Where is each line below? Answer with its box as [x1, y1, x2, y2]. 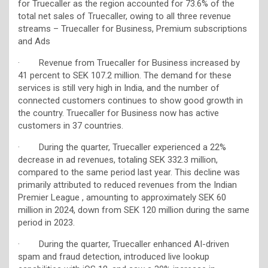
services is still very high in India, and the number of [18, 82, 220, 93]
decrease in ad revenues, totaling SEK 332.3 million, [18, 154, 218, 165]
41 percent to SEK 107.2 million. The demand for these [18, 69, 232, 81]
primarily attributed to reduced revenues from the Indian [18, 179, 237, 190]
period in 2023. [18, 217, 75, 228]
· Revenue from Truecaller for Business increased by [18, 57, 240, 68]
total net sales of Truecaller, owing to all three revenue [18, 10, 231, 22]
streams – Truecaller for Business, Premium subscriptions [18, 23, 247, 34]
